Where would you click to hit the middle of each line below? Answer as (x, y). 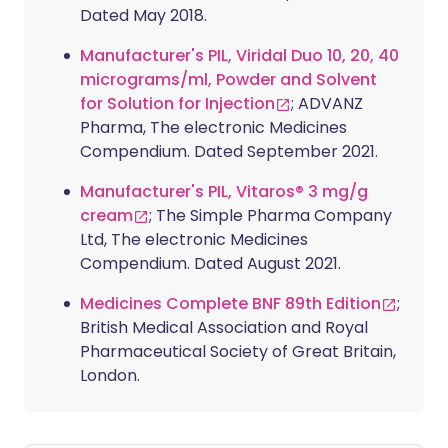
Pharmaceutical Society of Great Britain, (238, 352)
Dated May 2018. (143, 16)
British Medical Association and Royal (224, 328)
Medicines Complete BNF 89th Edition (230, 304)
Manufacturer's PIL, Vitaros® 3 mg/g (224, 192)
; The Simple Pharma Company (270, 216)
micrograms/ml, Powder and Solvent (228, 80)
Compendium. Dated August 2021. (210, 264)
